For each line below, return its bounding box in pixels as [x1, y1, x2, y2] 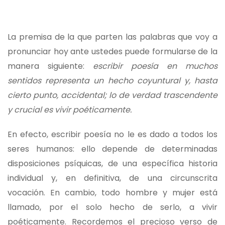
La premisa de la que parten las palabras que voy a [8, 31, 217, 43]
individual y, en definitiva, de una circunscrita [8, 172, 217, 184]
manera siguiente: [8, 60, 93, 72]
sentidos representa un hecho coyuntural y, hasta [8, 74, 217, 86]
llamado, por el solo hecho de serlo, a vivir [8, 201, 217, 213]
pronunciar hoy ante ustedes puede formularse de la [8, 45, 217, 57]
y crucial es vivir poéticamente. [8, 103, 132, 116]
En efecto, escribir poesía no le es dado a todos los [8, 128, 217, 140]
